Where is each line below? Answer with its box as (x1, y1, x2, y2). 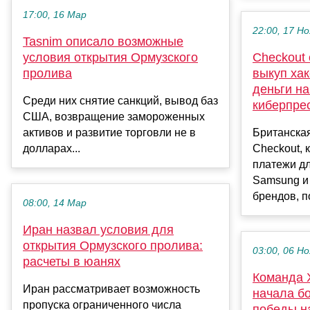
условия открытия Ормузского (23, 51, 198, 65)
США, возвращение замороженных (23, 111, 205, 123)
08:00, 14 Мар (23, 198, 86, 209)
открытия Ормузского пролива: (23, 239, 203, 253)
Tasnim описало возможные (23, 35, 183, 49)
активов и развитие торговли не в (23, 127, 196, 139)
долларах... (23, 143, 80, 155)
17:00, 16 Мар (23, 10, 86, 21)
